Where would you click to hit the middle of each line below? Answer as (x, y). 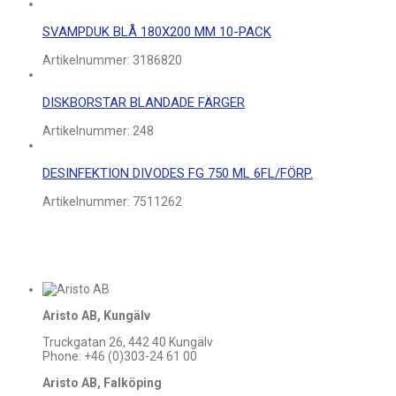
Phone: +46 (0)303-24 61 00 (120, 357)
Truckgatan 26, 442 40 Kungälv (128, 343)
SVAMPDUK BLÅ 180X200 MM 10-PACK (157, 32)
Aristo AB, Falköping (102, 383)
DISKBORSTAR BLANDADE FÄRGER (144, 103)
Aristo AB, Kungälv (96, 316)
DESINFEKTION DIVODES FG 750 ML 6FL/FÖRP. (178, 174)
